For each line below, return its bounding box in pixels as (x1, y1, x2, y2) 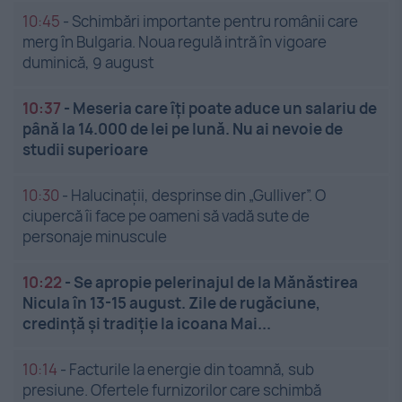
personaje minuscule (22, 225, 167, 247)
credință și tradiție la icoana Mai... (22, 312, 271, 334)
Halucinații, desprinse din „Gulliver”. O (71, 184, 326, 205)
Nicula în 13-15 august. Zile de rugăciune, (22, 292, 320, 313)
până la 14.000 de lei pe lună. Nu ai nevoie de (22, 118, 343, 139)
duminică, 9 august (22, 51, 154, 73)
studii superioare (22, 138, 148, 160)
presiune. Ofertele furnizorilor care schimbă (22, 379, 321, 400)
